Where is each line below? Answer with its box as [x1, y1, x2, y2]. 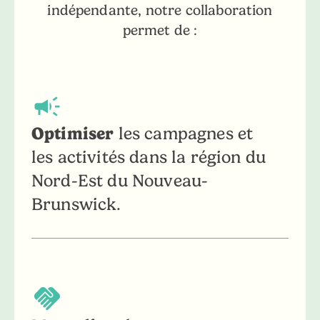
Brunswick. [31, 195, 121, 214]
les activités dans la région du [31, 148, 266, 167]
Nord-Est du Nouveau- [31, 171, 209, 191]
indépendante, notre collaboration [47, 2, 273, 19]
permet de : [122, 22, 198, 39]
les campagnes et [114, 124, 254, 144]
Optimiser [31, 124, 114, 144]
